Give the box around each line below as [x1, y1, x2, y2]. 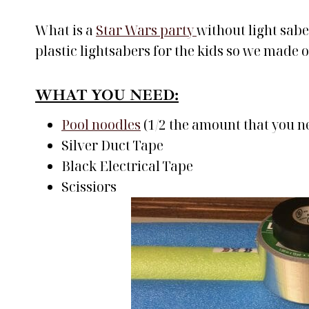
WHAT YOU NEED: [35, 85, 179, 105]
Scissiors [61, 177, 117, 196]
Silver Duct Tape [61, 136, 163, 154]
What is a [35, 21, 96, 39]
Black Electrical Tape [61, 157, 193, 175]
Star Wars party [96, 21, 197, 39]
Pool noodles [61, 115, 141, 134]
